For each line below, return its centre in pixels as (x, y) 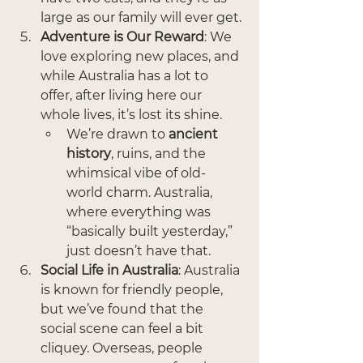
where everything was (140, 211)
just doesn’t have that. (139, 250)
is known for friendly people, (133, 289)
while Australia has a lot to (126, 75)
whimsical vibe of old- (136, 173)
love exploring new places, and (141, 56)
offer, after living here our (123, 95)
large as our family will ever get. (141, 17)
